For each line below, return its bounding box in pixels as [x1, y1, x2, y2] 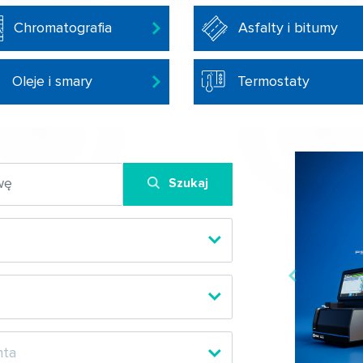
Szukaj [169, 174, 209, 191]
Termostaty [237, 72, 310, 90]
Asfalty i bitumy [238, 19, 338, 36]
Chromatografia [13, 19, 112, 36]
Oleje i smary [11, 72, 92, 90]
